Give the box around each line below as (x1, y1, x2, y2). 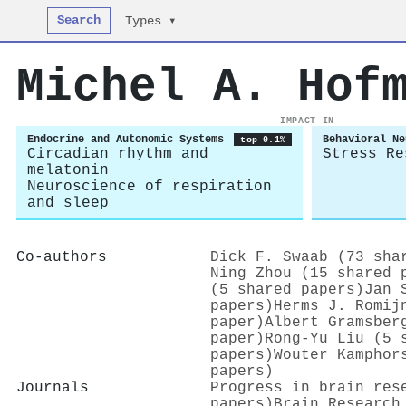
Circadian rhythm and (27, 146, 208, 162)
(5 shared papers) (210, 281, 364, 298)
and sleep (27, 195, 109, 211)
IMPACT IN (280, 115, 334, 126)
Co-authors (16, 248, 107, 266)
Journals (16, 379, 89, 396)
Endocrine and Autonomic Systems (27, 133, 224, 146)
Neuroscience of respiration (27, 179, 272, 195)
